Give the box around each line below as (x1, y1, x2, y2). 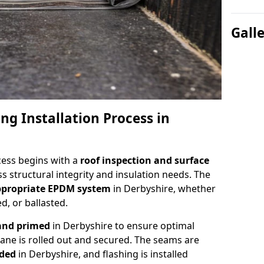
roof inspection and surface (80, 153, 209, 167)
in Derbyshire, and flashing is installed (16, 247, 188, 260)
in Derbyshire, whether (111, 181, 216, 195)
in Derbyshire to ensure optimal (50, 219, 194, 232)
